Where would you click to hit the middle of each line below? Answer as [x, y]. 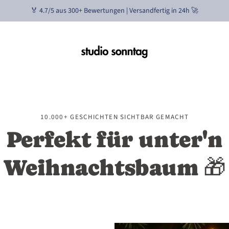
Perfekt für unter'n [114, 139]
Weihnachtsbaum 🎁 [114, 167]
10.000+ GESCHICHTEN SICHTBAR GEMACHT [114, 117]
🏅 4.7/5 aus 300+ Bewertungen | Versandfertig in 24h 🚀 [114, 10]
